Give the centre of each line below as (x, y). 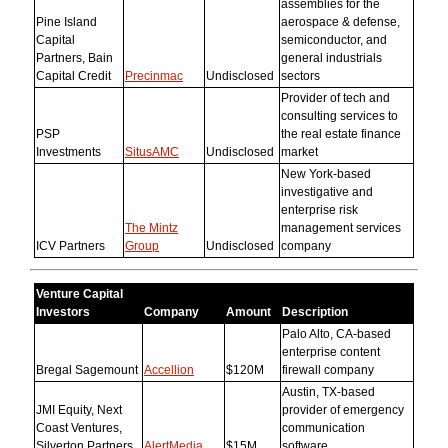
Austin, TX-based (328, 391)
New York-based (326, 173)
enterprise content (331, 351)
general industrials (331, 57)
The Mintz (151, 227)
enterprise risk (319, 209)
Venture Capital (79, 293)
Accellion (169, 369)
